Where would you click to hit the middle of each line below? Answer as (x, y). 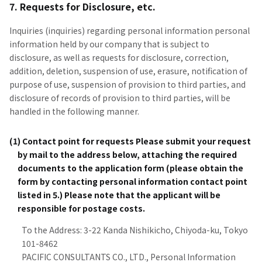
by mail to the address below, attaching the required (127, 154)
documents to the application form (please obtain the (130, 168)
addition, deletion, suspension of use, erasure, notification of (128, 71)
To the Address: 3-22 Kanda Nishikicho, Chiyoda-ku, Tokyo (135, 230)
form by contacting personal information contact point (132, 181)
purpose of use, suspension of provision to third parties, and (127, 84)
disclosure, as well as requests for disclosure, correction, (119, 57)
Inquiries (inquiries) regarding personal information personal (130, 30)
